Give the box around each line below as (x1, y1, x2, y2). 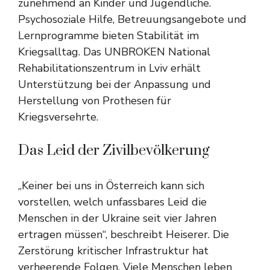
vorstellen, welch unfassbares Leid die (18, 195, 207, 209)
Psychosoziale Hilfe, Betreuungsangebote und (18, 12, 246, 27)
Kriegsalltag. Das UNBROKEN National (18, 45, 210, 59)
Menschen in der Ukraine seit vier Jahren (18, 211, 216, 225)
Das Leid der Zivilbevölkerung (18, 142, 210, 160)
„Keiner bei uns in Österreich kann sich (18, 178, 204, 193)
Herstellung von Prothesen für (18, 93, 171, 108)
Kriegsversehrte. (18, 110, 98, 124)
